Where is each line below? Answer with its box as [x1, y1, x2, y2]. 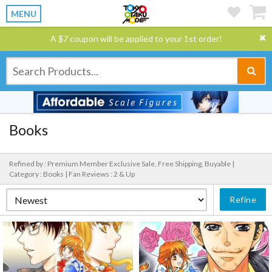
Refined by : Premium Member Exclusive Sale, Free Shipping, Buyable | [9, 159, 234, 168]
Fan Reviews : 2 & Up [69, 169, 135, 178]
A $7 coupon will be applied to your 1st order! [50, 33, 222, 44]
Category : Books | [9, 169, 69, 178]
